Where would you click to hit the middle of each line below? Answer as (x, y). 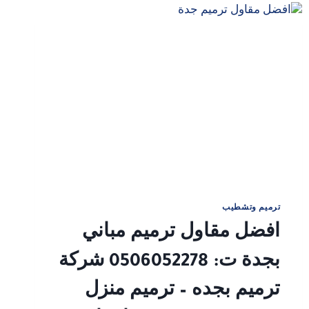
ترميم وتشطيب (251, 208)
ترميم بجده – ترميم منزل (183, 291)
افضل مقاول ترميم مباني (181, 233)
